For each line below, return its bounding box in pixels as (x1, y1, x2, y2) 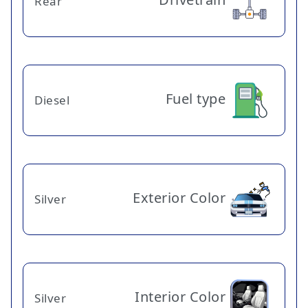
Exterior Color (133, 188, 225, 207)
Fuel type (165, 89, 225, 108)
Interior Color (135, 287, 225, 306)
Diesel (34, 92, 69, 109)
